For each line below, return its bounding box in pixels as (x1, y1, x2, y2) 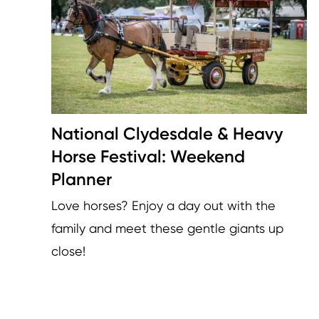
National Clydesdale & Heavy (51, 122, 283, 144)
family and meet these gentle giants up (51, 220, 283, 236)
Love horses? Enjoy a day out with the (51, 197, 276, 213)
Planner (51, 168, 112, 189)
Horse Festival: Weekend (51, 145, 245, 167)
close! (51, 243, 85, 258)
